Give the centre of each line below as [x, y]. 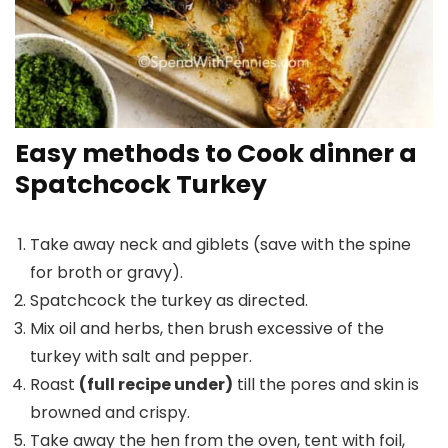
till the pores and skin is [326, 384]
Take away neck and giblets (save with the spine [220, 244]
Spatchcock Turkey [141, 184]
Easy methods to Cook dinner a [216, 153]
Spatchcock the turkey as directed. [169, 300]
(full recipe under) [156, 384]
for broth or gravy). [106, 272]
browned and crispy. [110, 412]
